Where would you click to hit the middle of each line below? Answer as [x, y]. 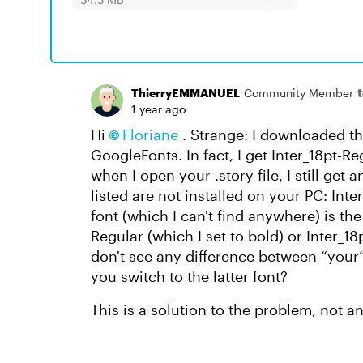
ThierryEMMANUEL [186, 92]
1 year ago [158, 109]
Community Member [299, 92]
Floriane [150, 135]
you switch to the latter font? [189, 276]
